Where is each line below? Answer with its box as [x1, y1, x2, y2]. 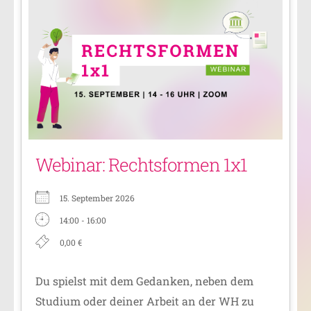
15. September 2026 [60, 192, 135, 204]
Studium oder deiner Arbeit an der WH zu [35, 294, 254, 309]
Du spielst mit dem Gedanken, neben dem [35, 274, 253, 289]
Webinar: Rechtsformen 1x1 [35, 153, 247, 177]
